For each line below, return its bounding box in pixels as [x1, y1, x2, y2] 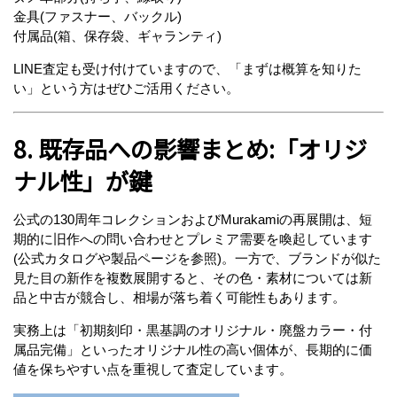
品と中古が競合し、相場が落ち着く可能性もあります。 [13, 289, 346, 305]
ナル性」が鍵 [13, 163, 152, 198]
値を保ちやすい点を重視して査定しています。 [13, 361, 292, 377]
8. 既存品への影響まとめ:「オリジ [13, 131, 367, 166]
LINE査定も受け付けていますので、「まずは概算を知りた [13, 60, 362, 76]
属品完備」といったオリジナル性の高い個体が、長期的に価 [13, 341, 372, 357]
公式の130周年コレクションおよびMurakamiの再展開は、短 [13, 211, 372, 227]
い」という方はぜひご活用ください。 [13, 80, 239, 96]
